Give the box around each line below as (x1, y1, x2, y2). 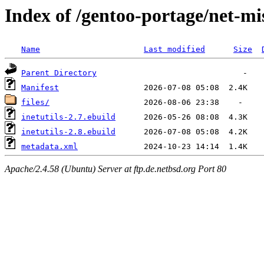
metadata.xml (21, 142, 78, 151)
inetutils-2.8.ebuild (21, 127, 115, 137)
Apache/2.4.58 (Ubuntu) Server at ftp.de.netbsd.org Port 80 (5, 163, 226, 174)
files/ (21, 98, 49, 107)
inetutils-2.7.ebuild (21, 113, 115, 122)
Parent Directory (21, 68, 97, 78)
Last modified (144, 45, 205, 54)
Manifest (21, 83, 59, 93)
